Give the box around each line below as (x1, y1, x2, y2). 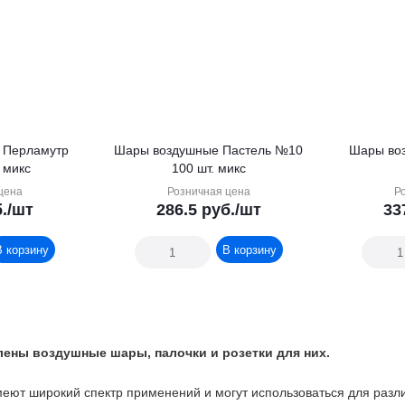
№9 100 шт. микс (2, 161, 31, 175)
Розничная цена (166, 185, 250, 198)
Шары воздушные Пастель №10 (114, 143, 304, 157)
